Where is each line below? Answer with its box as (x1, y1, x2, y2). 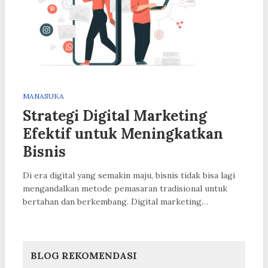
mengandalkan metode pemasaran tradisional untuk (23, 182, 227, 194)
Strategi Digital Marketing (23, 106, 207, 125)
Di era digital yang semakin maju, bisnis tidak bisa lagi (23, 169, 235, 181)
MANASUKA (23, 91, 64, 100)
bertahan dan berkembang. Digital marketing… (23, 196, 208, 207)
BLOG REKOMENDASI (31, 249, 137, 261)
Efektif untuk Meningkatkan (23, 124, 223, 143)
